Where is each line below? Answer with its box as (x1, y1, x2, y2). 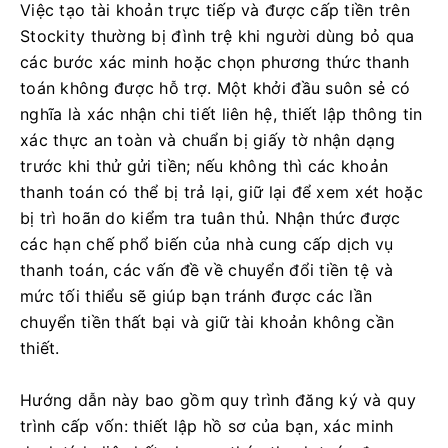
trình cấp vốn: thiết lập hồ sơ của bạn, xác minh (20, 416, 394, 436)
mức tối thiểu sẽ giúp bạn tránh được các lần (20, 286, 373, 306)
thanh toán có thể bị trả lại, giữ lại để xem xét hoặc (20, 182, 423, 202)
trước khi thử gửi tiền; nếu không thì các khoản (20, 156, 389, 176)
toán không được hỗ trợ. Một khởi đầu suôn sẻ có (20, 78, 411, 98)
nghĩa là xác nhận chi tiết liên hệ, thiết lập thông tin (20, 104, 423, 124)
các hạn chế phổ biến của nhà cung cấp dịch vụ (20, 234, 394, 254)
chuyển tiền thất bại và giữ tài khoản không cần (20, 312, 395, 332)
